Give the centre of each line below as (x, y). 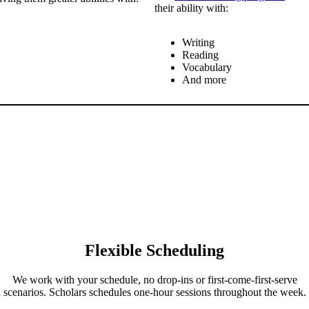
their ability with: (191, 8)
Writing (198, 43)
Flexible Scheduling (154, 250)
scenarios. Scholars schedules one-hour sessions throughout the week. (154, 292)
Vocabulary (207, 68)
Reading (200, 55)
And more (204, 80)
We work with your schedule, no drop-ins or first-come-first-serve (154, 279)
